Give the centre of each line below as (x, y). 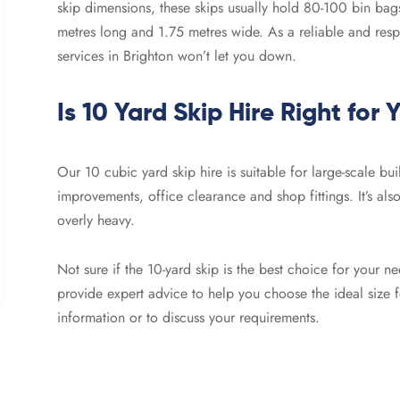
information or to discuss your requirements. (188, 317)
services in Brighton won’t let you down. (177, 55)
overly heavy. (96, 220)
